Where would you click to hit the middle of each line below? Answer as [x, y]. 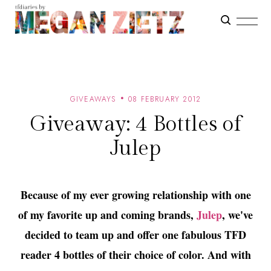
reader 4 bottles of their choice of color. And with [135, 255]
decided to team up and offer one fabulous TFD [135, 235]
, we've [237, 215]
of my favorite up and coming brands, [106, 215]
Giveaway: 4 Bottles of [135, 124]
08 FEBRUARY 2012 [165, 99]
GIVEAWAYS [93, 99]
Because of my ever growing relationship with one [135, 195]
